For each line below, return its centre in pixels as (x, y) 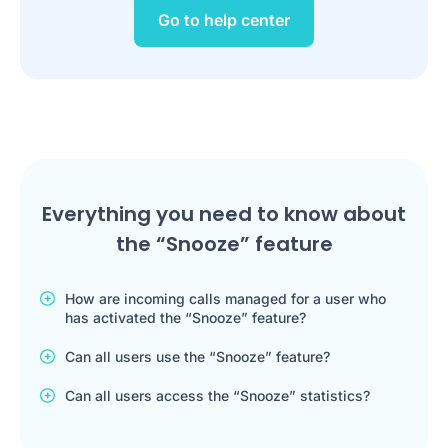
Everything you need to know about (224, 213)
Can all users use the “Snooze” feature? (197, 356)
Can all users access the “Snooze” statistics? (217, 395)
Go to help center (224, 19)
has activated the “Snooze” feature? (185, 317)
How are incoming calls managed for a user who (225, 298)
